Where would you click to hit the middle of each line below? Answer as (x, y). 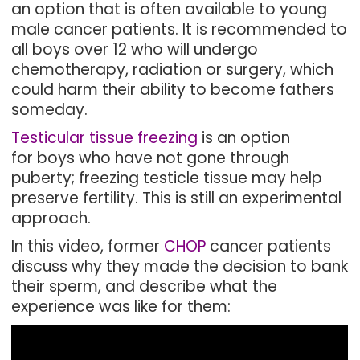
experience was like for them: (121, 307)
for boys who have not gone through (151, 158)
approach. (51, 218)
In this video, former (88, 246)
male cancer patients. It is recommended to (180, 29)
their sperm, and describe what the (145, 286)
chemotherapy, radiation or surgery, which (173, 70)
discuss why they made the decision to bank (180, 266)
